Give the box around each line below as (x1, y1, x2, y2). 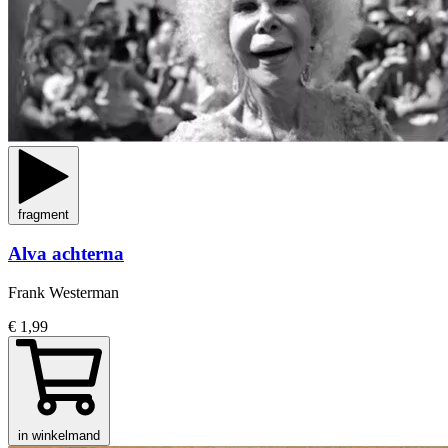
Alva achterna (8, 243, 124, 265)
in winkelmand (18, 428, 100, 444)
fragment (18, 206, 69, 222)
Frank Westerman (8, 284, 119, 302)
